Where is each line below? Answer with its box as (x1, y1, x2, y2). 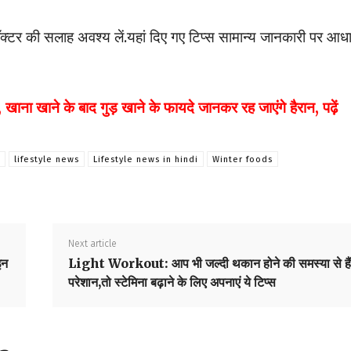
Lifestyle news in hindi (93, 154, 198, 165)
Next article (67, 238, 117, 250)
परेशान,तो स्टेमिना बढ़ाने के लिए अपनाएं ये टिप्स (67, 274, 276, 291)
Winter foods (212, 154, 273, 165)
